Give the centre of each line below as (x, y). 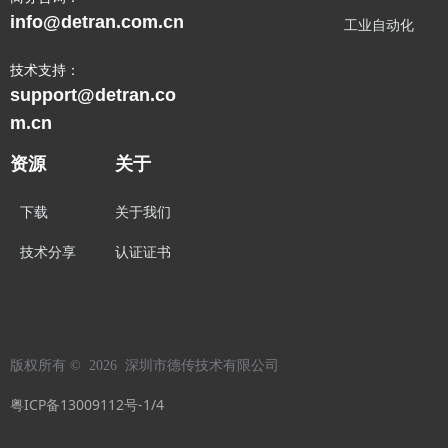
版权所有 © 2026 (65, 365)
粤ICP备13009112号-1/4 (87, 404)
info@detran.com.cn (97, 22)
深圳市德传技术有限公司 (202, 365)
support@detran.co (93, 95)
